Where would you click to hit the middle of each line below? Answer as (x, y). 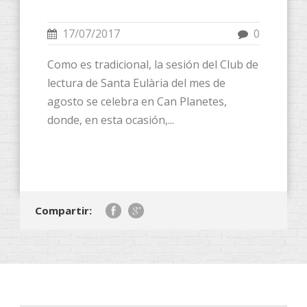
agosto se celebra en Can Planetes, (137, 101)
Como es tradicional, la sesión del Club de (153, 64)
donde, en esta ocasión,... (111, 120)
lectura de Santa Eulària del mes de (136, 83)
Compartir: (63, 210)
